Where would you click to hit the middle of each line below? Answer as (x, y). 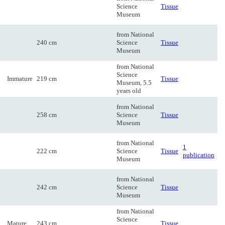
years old (129, 91)
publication (199, 155)
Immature (20, 79)
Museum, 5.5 (134, 83)
